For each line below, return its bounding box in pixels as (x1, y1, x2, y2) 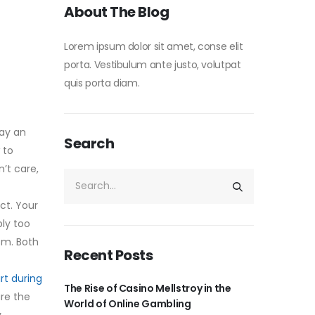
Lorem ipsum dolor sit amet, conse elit (64, 39, 243, 53)
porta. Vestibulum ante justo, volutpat (64, 57, 241, 72)
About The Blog (64, 1, 169, 22)
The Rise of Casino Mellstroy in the (64, 281, 231, 295)
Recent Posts (64, 245, 153, 265)
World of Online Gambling (64, 296, 191, 311)
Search (64, 133, 114, 153)
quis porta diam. (64, 75, 140, 90)
